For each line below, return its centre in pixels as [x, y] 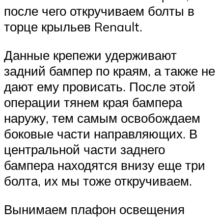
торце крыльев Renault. [73, 27]
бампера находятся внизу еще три [105, 165]
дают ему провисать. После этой [100, 86]
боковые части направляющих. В [101, 133]
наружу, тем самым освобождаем [102, 118]
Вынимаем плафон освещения [94, 209]
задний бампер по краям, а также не [110, 70]
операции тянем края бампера [93, 102]
